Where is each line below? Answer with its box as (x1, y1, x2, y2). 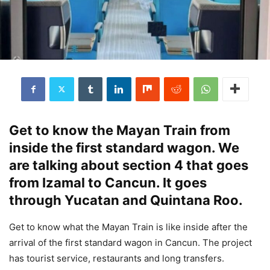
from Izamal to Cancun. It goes (9, 174, 207, 190)
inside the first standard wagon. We (9, 139, 239, 155)
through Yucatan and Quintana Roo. (9, 192, 246, 208)
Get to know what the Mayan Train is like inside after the (9, 221, 248, 233)
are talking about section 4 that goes (9, 157, 248, 173)
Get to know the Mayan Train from (9, 122, 230, 138)
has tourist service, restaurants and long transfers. (9, 252, 227, 264)
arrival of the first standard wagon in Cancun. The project (9, 236, 252, 248)
